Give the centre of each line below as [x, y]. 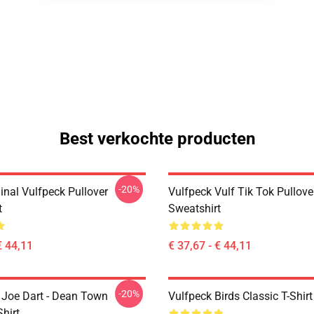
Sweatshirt [194, 209]
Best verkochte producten [157, 139]
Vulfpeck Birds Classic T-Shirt [240, 296]
